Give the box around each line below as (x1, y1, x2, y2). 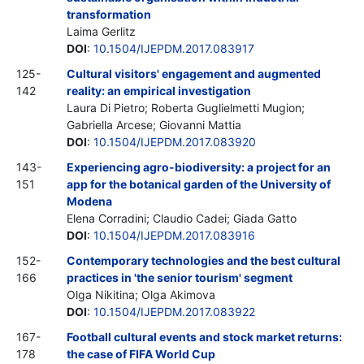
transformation (67, 6, 151, 21)
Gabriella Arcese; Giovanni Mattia (67, 117, 241, 132)
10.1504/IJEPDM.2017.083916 (93, 227, 255, 242)
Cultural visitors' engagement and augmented (67, 66, 321, 80)
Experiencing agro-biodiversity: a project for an (67, 159, 331, 174)
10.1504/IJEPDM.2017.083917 (93, 41, 254, 55)
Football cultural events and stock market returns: (67, 329, 342, 344)
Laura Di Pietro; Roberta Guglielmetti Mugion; (67, 100, 305, 115)
